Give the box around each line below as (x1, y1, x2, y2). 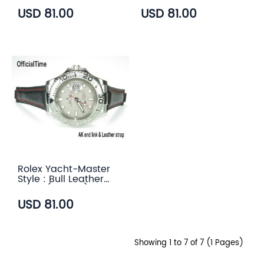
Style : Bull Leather (18, 171, 104, 187)
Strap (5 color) (18, 181, 89, 197)
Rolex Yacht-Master (18, 161, 110, 177)
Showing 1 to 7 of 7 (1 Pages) (134, 237, 243, 249)
